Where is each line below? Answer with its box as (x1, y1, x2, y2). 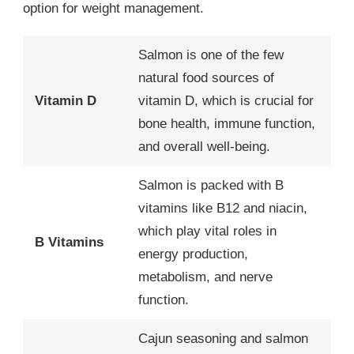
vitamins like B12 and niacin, (138, 200, 307, 216)
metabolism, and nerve (138, 269, 273, 284)
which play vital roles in (138, 223, 277, 239)
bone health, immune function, (138, 115, 315, 131)
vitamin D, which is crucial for (138, 92, 314, 108)
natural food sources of (138, 70, 274, 85)
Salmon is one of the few (138, 47, 284, 62)
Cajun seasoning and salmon (138, 330, 308, 346)
